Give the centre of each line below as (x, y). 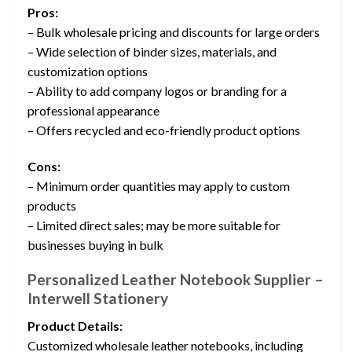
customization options (88, 71)
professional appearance (93, 110)
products (52, 205)
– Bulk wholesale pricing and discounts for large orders (174, 31)
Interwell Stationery (98, 299)
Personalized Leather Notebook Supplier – (176, 280)
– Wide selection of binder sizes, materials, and (152, 51)
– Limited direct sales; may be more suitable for (154, 225)
